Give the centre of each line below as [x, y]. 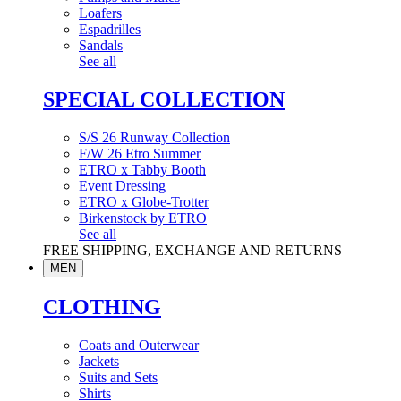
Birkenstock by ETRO [143, 218]
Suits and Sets [118, 377]
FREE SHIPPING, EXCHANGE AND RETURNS [192, 251]
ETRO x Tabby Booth [142, 170]
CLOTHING [102, 307]
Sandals [101, 46]
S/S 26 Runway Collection [154, 138]
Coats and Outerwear [139, 345]
